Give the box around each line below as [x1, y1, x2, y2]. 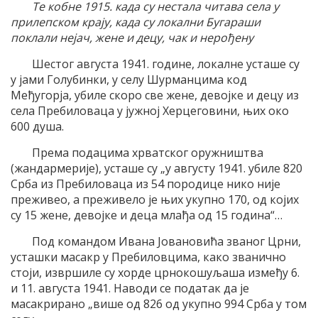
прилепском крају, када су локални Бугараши [11, 13, 261, 30]
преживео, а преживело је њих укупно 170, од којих [11, 191, 299, 207]
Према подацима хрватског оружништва [32, 144, 263, 160]
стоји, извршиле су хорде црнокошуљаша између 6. [11, 264, 300, 280]
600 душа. [11, 118, 64, 134]
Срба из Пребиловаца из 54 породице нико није [11, 175, 280, 192]
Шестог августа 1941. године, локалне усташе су [32, 55, 300, 72]
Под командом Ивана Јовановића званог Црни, [32, 233, 301, 249]
